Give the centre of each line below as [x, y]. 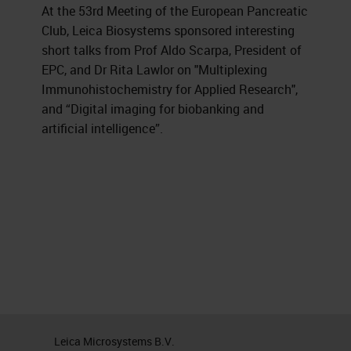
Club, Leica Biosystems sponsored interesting [168, 31]
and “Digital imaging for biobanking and [153, 109]
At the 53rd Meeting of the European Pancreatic [175, 11]
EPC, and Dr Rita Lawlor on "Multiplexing [155, 70]
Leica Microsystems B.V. [114, 341]
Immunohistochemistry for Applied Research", [170, 89]
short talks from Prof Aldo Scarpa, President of [172, 50]
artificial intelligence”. [103, 128]
